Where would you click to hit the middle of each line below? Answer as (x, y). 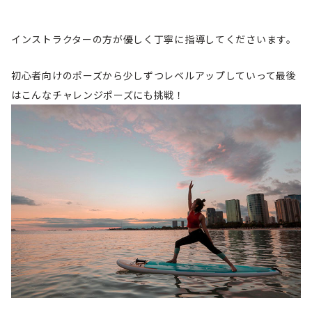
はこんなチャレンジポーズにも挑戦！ (98, 94)
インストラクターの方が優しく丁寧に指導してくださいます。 (154, 39)
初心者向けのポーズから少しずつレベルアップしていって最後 (154, 75)
